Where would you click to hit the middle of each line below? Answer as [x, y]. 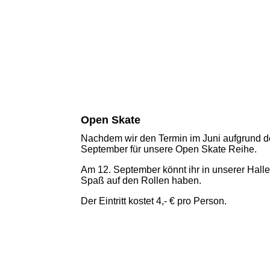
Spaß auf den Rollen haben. [141, 180]
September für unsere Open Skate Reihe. [169, 149]
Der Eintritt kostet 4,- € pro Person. [154, 201]
